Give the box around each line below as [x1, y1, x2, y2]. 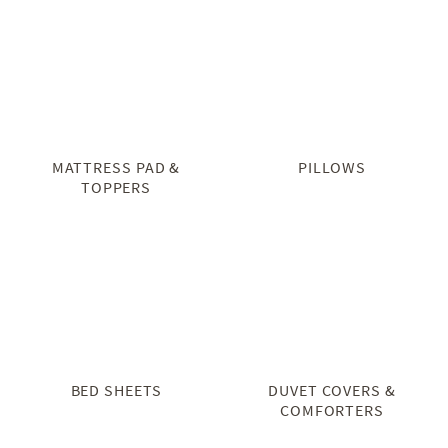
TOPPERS [80, 176, 152, 197]
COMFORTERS [279, 399, 384, 420]
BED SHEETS [70, 379, 162, 400]
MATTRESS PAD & [51, 156, 181, 177]
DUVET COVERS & [268, 379, 396, 400]
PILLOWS [297, 156, 367, 177]
